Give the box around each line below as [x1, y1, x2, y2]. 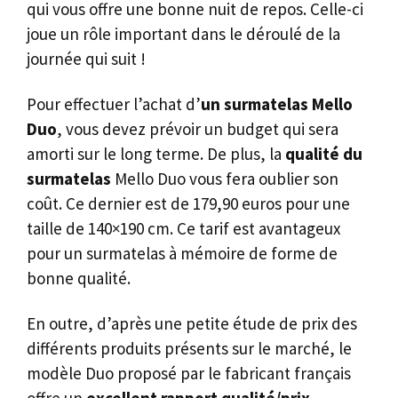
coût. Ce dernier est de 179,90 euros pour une [27, 193, 350, 215]
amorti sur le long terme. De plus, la [27, 143, 285, 165]
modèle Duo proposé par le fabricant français [27, 362, 351, 384]
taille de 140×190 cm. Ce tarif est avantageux [27, 218, 340, 240]
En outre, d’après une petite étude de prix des [27, 312, 357, 334]
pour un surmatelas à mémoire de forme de [27, 243, 338, 265]
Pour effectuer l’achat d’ [27, 93, 201, 115]
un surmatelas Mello [201, 93, 353, 115]
